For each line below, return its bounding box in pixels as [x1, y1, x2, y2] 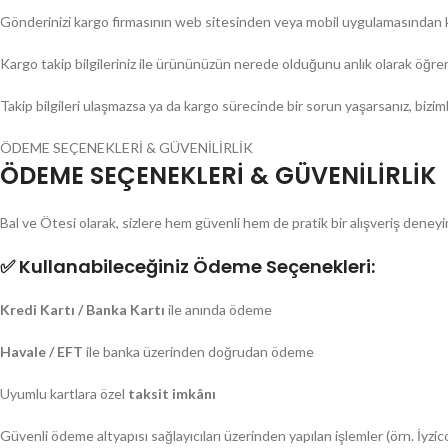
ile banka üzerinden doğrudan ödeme [83, 343, 314, 360]
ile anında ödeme [165, 301, 272, 318]
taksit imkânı [128, 385, 216, 402]
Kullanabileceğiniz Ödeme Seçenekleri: [19, 254, 375, 279]
